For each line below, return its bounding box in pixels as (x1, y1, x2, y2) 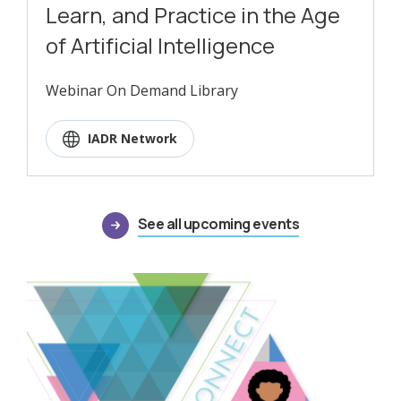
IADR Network (88, 129, 177, 147)
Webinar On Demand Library (46, 80, 238, 100)
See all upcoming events (137, 213, 300, 234)
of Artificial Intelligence (46, 30, 275, 60)
